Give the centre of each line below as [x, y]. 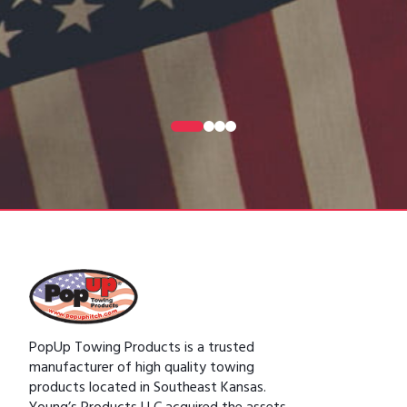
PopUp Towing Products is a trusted [142, 349]
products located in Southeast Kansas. [148, 389]
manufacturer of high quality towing [142, 369]
